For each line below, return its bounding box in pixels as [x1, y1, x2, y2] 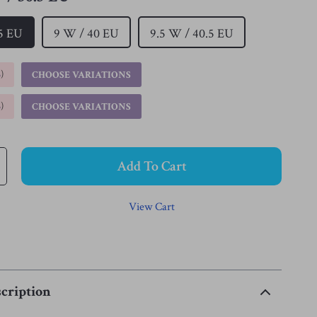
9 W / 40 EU [54, 25, 120, 42]
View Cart [128, 200, 175, 214]
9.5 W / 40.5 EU [150, 25, 234, 42]
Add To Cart [116, 157, 187, 175]
